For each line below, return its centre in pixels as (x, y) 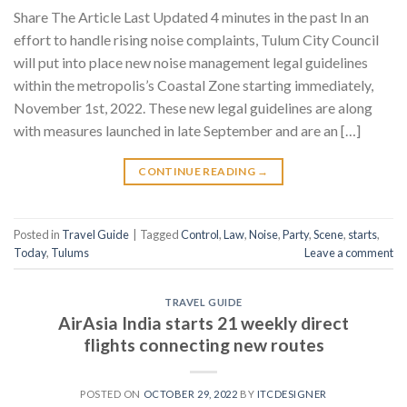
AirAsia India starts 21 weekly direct (203, 323)
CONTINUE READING (198, 172)
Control (200, 234)
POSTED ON (112, 393)
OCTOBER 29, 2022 (190, 393)
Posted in (38, 234)
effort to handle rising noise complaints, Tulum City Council (196, 40)
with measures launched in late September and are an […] (187, 131)
